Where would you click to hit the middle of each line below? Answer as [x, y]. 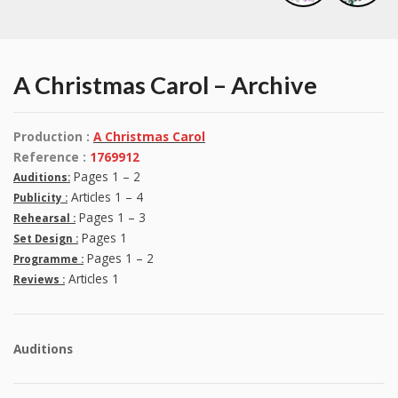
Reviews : [39, 280]
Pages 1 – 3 [111, 218]
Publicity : [40, 198]
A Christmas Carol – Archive [165, 85]
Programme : [48, 259]
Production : [52, 137]
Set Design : [46, 239]
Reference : [50, 157]
